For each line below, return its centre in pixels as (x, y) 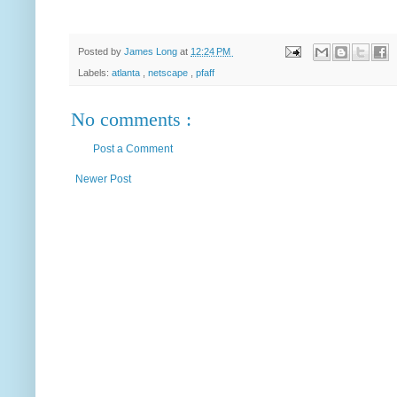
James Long (152, 51)
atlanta (127, 72)
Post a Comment (133, 148)
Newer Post (103, 179)
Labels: (95, 72)
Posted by (101, 51)
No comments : (131, 119)
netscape (169, 72)
